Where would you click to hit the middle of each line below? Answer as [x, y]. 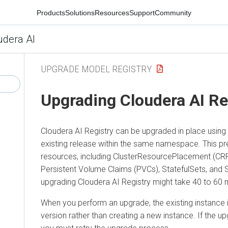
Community [173, 12]
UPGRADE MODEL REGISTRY [96, 69]
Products [51, 12]
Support [142, 12]
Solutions [80, 12]
